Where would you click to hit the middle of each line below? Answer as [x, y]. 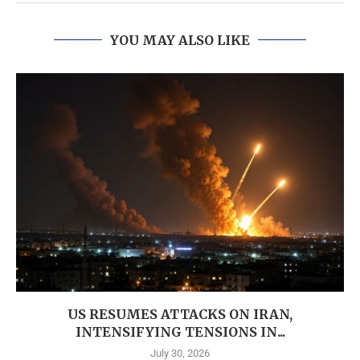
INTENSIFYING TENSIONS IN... [180, 331]
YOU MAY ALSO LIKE [180, 40]
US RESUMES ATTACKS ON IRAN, [180, 314]
